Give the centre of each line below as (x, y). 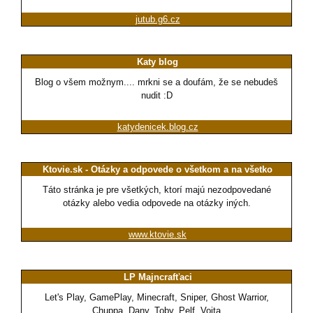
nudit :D (156, 96)
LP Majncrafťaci (158, 277)
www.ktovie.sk (158, 235)
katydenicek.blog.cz (158, 127)
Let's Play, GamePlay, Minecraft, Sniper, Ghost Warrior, (156, 298)
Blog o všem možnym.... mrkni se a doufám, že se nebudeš (156, 82)
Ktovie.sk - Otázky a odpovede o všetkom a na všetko (158, 170)
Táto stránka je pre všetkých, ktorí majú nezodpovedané (156, 190)
